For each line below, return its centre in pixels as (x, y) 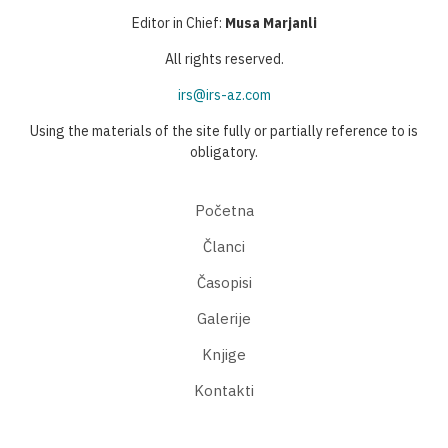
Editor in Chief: (178, 22)
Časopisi (224, 282)
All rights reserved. (224, 58)
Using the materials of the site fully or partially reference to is (224, 130)
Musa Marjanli (270, 22)
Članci (224, 246)
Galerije (224, 318)
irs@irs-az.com (224, 94)
